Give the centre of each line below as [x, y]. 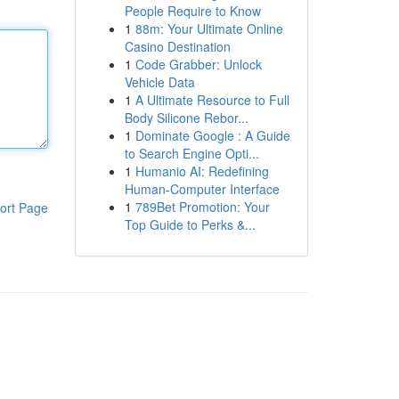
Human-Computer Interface [202, 189]
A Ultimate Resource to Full [212, 100]
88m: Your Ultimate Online [209, 28]
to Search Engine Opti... [191, 153]
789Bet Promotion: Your [202, 207]
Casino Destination [177, 46]
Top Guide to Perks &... [190, 224]
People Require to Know [192, 11]
